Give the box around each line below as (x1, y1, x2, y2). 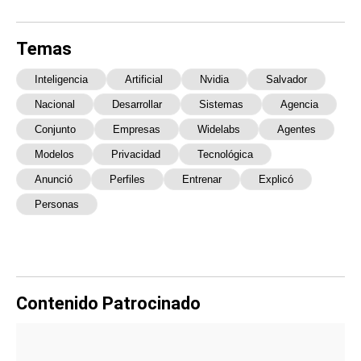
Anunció (35, 172, 73, 185)
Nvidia (200, 73, 229, 85)
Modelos (35, 147, 74, 160)
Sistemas (199, 98, 243, 110)
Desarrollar (112, 98, 162, 110)
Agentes (277, 122, 316, 135)
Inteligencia (35, 73, 88, 85)
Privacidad (111, 147, 160, 160)
